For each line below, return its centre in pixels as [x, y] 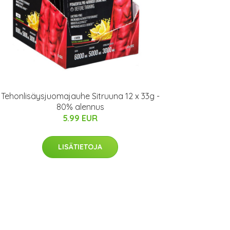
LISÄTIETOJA [80, 147]
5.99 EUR [80, 118]
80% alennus [80, 107]
